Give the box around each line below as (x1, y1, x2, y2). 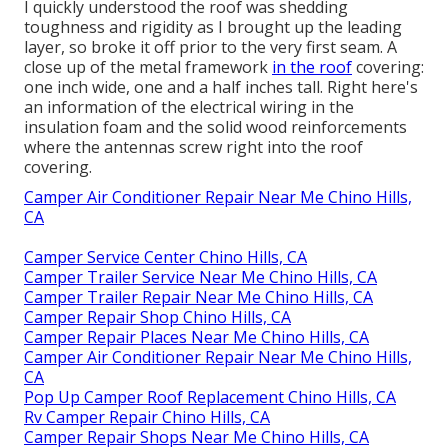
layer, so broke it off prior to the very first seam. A (24, 35, 397, 58)
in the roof (272, 55, 352, 78)
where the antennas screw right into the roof (24, 135, 363, 158)
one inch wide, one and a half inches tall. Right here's (24, 75, 418, 98)
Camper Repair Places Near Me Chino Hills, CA (24, 325, 369, 348)
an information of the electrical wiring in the (24, 95, 354, 118)
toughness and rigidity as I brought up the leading (24, 15, 402, 38)
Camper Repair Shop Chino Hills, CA (24, 305, 291, 328)
